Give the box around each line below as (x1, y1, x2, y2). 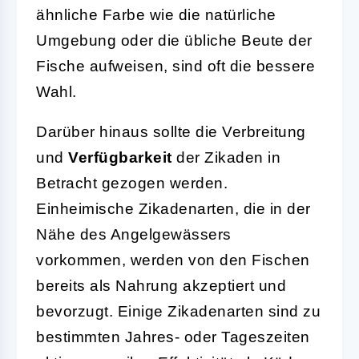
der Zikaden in (171, 148, 280, 166)
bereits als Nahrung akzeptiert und (36, 276, 286, 294)
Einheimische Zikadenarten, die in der (36, 200, 311, 217)
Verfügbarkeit (68, 148, 172, 166)
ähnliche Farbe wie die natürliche (36, 6, 276, 23)
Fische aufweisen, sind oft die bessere (36, 57, 315, 75)
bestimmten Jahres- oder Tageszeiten (36, 328, 310, 345)
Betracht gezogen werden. (36, 174, 228, 192)
